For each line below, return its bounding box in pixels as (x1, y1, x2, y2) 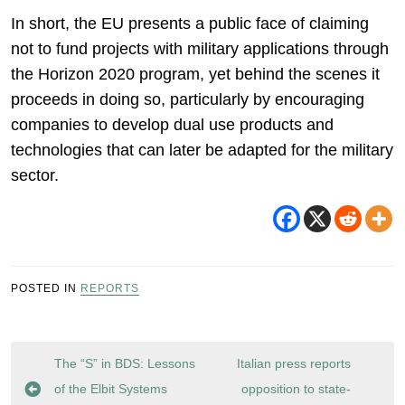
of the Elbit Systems (54, 381, 167, 396)
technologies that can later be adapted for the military (11, 141, 393, 159)
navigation (24, 378, 121, 402)
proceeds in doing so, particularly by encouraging (11, 90, 364, 108)
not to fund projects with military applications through (11, 40, 389, 58)
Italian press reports (237, 356, 351, 371)
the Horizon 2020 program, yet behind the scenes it (11, 65, 380, 83)
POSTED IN (11, 282, 80, 295)
